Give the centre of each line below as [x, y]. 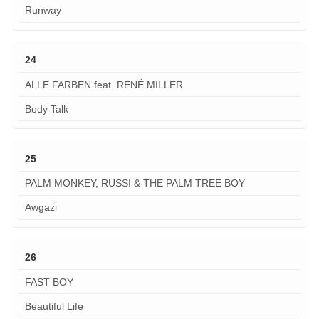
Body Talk [46, 109]
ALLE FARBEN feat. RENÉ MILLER [104, 84]
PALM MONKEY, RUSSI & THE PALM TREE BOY [135, 183]
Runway [43, 10]
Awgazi [41, 208]
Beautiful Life [54, 306]
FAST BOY [49, 282]
